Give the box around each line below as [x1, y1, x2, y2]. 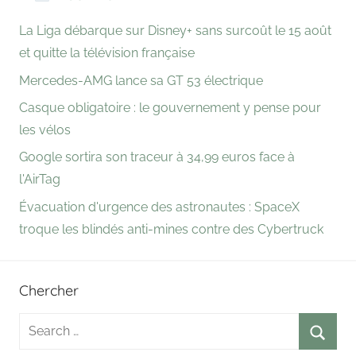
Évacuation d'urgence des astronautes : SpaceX [19, 199, 300, 215]
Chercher [19, 281, 79, 300]
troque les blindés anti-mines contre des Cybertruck [19, 221, 323, 237]
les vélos [19, 122, 71, 137]
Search [18, 315, 60, 331]
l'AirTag [19, 172, 60, 188]
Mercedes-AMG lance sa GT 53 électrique [19, 72, 263, 88]
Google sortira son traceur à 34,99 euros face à [19, 149, 295, 165]
